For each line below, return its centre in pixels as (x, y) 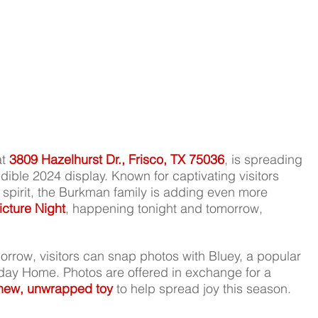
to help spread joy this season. (202, 289)
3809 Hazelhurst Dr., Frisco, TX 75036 (117, 160)
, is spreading (265, 160)
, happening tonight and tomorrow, (166, 209)
